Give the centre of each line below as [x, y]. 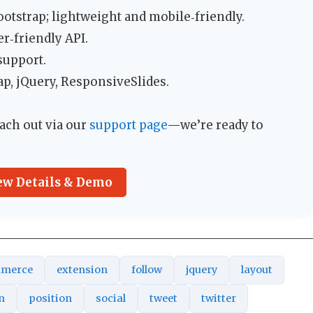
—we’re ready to [215, 125]
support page [128, 125]
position [50, 299]
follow [147, 270]
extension [82, 270]
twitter [219, 299]
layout [257, 270]
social [111, 299]
